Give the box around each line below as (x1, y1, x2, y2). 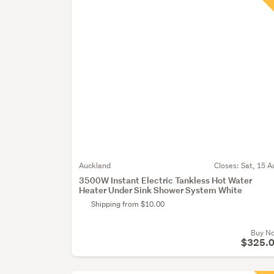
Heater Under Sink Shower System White (79, 184, 243, 196)
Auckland (79, 160, 111, 171)
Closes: (214, 160, 241, 171)
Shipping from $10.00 (91, 199, 165, 210)
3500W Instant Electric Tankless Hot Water (79, 174, 253, 187)
